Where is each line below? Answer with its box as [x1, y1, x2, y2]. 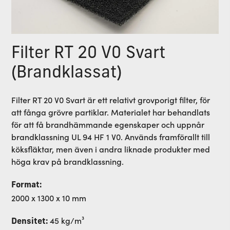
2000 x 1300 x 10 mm [11, 191, 87, 203]
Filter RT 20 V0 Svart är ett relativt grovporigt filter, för [11, 93, 210, 105]
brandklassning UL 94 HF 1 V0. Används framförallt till [11, 130, 210, 142]
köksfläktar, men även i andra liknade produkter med [11, 143, 210, 155]
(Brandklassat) [11, 65, 122, 82]
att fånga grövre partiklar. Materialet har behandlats [11, 106, 210, 118]
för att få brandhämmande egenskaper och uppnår [11, 118, 205, 130]
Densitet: [11, 217, 50, 226]
